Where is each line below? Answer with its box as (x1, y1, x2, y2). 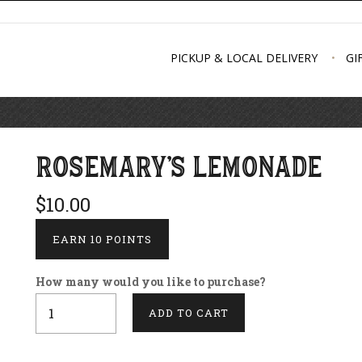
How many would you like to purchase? (36, 274, 266, 289)
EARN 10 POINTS (53, 232, 152, 246)
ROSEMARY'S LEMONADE (53, 149, 322, 183)
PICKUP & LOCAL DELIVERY (170, 50, 318, 65)
